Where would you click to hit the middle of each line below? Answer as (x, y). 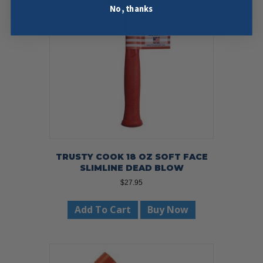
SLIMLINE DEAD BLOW (131, 168)
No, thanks (131, 9)
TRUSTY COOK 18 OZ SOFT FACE (131, 156)
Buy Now (168, 209)
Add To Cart (103, 209)
